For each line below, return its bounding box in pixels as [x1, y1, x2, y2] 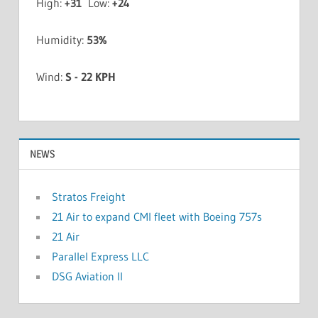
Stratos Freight [51, 190, 126, 204]
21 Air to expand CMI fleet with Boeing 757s [51, 209, 262, 224]
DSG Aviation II [51, 269, 123, 284]
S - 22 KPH [65, 69, 116, 84]
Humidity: [35, 32, 87, 47]
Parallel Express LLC [51, 249, 149, 264]
